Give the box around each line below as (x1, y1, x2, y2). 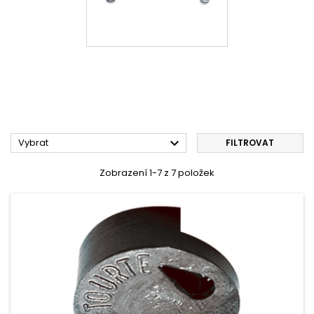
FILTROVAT (226, 137, 275, 149)
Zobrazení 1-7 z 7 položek (100, 166, 214, 179)
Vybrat (18, 136, 48, 149)
